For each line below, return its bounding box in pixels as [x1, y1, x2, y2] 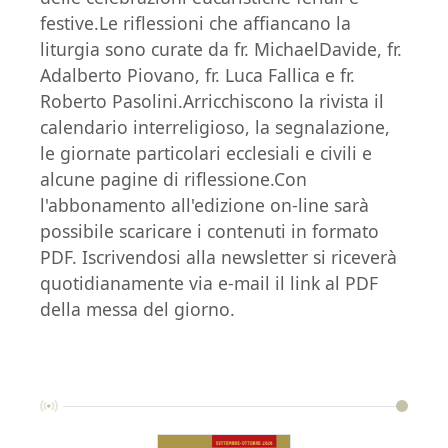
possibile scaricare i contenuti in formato [40, 218, 379, 243]
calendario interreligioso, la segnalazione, [40, 114, 390, 139]
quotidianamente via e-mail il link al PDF [40, 270, 378, 295]
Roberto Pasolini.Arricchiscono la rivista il [40, 88, 384, 113]
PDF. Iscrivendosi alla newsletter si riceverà [40, 244, 397, 269]
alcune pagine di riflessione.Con [40, 166, 307, 191]
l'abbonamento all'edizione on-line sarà [40, 192, 369, 217]
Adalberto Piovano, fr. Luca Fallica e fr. [40, 62, 355, 87]
